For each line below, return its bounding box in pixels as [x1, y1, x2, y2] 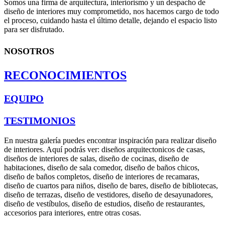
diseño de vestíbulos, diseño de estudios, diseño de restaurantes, [4, 199, 205, 208]
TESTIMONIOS [4, 115, 75, 126]
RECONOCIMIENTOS [4, 68, 127, 82]
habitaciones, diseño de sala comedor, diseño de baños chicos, [4, 163, 199, 172]
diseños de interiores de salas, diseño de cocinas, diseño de [4, 154, 189, 163]
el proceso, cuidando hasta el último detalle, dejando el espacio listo [4, 16, 217, 25]
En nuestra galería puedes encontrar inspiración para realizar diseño [4, 136, 216, 145]
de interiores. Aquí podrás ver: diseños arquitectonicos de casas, [4, 145, 205, 154]
